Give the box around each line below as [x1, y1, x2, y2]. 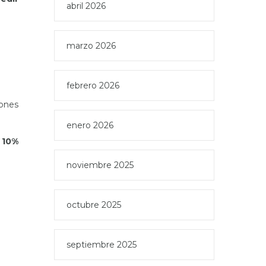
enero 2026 [66, 120, 113, 131]
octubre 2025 [66, 199, 121, 210]
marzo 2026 [66, 40, 116, 51]
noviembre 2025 [66, 160, 134, 170]
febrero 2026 [66, 80, 119, 91]
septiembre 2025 [66, 239, 137, 250]
